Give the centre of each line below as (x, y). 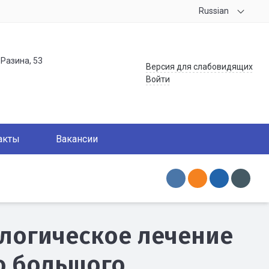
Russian (213, 11)
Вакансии (77, 139)
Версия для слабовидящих (199, 67)
